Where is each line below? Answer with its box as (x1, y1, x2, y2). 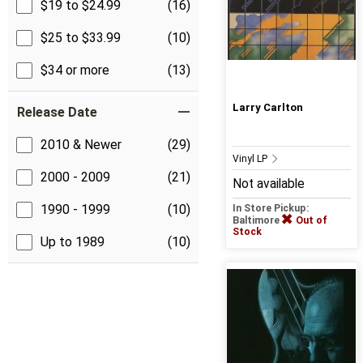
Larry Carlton (232, 101, 303, 114)
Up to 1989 (41, 234, 105, 250)
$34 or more (41, 62, 109, 79)
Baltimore (232, 215, 282, 227)
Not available (232, 177, 305, 192)
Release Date (17, 105, 97, 121)
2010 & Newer (41, 137, 122, 153)
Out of (295, 215, 327, 227)
